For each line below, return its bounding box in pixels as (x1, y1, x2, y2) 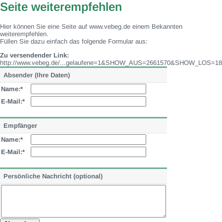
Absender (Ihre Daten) (3, 71, 70, 79)
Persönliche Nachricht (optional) (3, 172, 103, 180)
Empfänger (3, 122, 37, 129)
